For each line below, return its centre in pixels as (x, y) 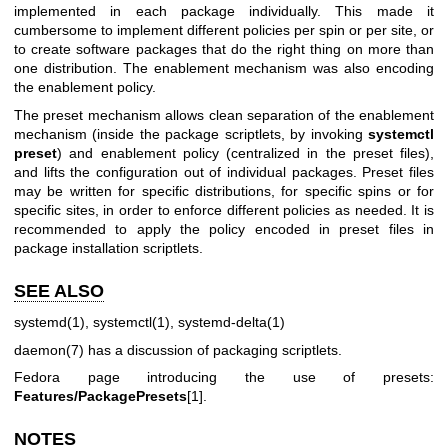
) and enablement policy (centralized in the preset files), (245, 152)
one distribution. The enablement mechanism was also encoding (224, 68)
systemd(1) (49, 322)
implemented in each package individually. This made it (224, 11)
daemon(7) (49, 349)
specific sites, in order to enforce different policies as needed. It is (224, 209)
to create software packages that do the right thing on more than (224, 49)
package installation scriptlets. (108, 247)
